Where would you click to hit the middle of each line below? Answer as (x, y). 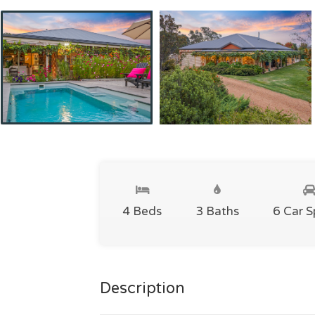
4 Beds (142, 211)
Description (142, 288)
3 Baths (217, 211)
